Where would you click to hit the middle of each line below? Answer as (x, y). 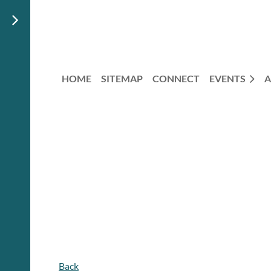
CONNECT (176, 78)
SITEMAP (122, 78)
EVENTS (227, 78)
